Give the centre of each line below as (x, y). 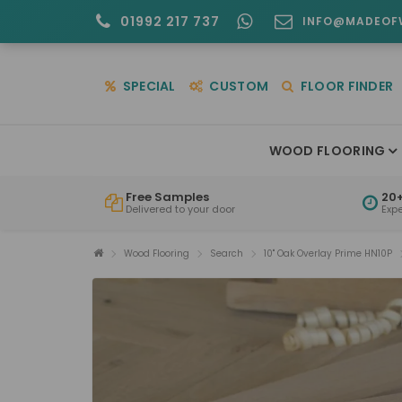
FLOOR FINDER (345, 86)
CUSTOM (238, 86)
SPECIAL (148, 86)
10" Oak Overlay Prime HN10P (328, 253)
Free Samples (167, 197)
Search (227, 253)
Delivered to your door (180, 209)
